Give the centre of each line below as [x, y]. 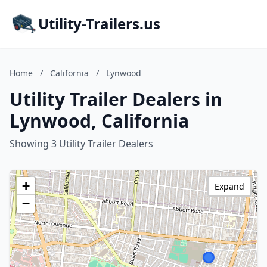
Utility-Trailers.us [99, 24]
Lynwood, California [99, 121]
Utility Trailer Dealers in [116, 99]
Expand [229, 186]
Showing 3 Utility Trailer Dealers [81, 144]
